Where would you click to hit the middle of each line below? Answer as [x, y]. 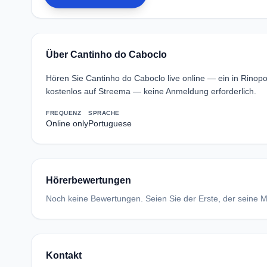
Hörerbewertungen [89, 180]
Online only [67, 123]
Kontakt [64, 255]
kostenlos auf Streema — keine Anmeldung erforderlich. [151, 91]
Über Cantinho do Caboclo [106, 55]
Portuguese [110, 123]
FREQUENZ [63, 113]
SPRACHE [104, 113]
